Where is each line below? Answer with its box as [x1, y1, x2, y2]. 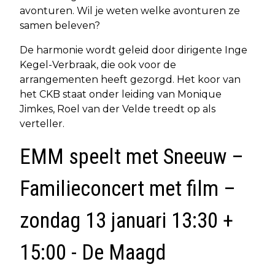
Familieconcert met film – [20, 176, 236, 201]
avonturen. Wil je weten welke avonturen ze [20, 4, 240, 17]
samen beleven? [20, 19, 100, 31]
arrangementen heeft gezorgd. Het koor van [20, 73, 241, 85]
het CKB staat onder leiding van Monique [20, 88, 222, 100]
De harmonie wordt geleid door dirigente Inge [20, 44, 247, 56]
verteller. [20, 117, 64, 130]
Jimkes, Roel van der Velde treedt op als [20, 103, 215, 115]
